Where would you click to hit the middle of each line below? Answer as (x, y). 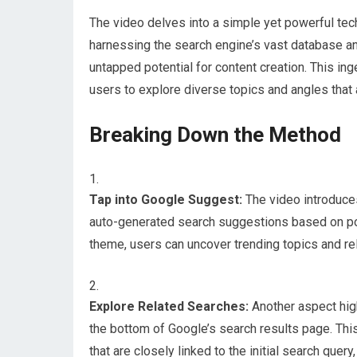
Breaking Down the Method (215, 135)
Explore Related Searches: (169, 306)
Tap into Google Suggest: (166, 200)
